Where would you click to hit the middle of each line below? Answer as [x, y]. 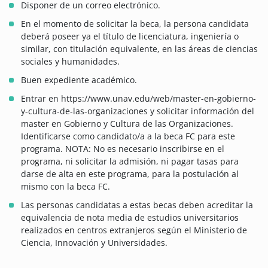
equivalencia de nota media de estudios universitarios [130, 218]
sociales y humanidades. [70, 62]
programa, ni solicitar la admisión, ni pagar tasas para [130, 162]
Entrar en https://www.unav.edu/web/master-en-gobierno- [138, 99]
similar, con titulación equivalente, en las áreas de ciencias [139, 49]
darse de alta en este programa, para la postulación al [130, 174]
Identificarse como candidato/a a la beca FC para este [128, 136]
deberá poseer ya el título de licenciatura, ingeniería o [130, 36]
